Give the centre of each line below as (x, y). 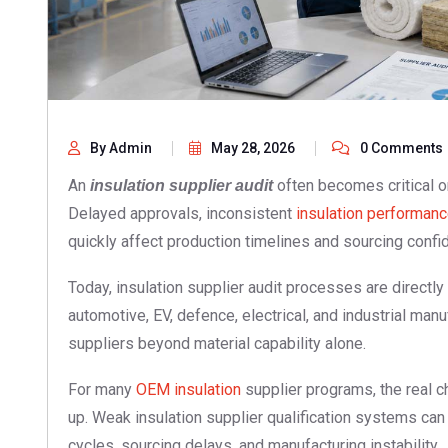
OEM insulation (190, 389)
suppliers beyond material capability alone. (217, 343)
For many (102, 389)
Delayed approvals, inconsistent (182, 213)
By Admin (121, 147)
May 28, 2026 (253, 147)
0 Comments (401, 147)
